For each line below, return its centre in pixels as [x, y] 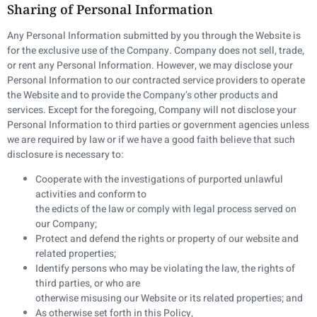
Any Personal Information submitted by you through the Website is [154, 35]
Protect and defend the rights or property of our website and [167, 238]
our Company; [66, 224]
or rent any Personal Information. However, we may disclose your [150, 65]
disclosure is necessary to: [65, 154]
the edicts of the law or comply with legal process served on [166, 209]
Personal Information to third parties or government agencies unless [158, 125]
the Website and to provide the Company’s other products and [143, 95]
